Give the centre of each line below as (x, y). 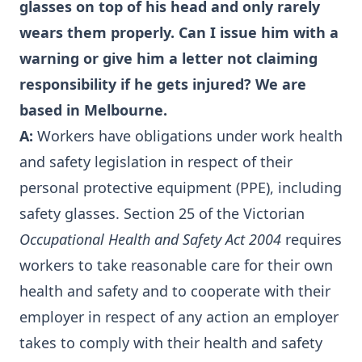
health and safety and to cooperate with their (175, 291)
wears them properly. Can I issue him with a (179, 32)
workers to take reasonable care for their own (176, 265)
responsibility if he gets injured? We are (163, 84)
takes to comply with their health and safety (171, 343)
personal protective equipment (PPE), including (181, 187)
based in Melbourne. (93, 110)
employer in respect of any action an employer (179, 317)
